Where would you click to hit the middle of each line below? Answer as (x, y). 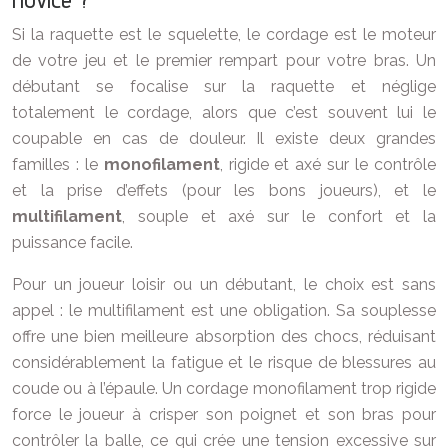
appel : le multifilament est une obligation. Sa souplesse (224, 310)
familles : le (58, 164)
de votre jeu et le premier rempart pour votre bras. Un (224, 60)
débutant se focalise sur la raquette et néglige (224, 86)
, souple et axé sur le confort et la (279, 216)
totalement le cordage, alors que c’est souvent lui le (224, 112)
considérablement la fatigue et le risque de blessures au (224, 362)
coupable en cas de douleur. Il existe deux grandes (224, 138)
